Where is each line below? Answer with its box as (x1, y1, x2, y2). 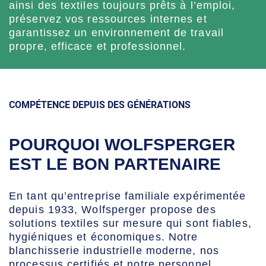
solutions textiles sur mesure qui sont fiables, (9, 217, 252, 229)
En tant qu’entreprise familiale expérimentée (9, 189, 246, 202)
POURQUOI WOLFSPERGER (9, 135, 235, 154)
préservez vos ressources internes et (9, 13, 207, 26)
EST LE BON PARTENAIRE (9, 155, 221, 174)
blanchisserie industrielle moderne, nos (9, 244, 219, 256)
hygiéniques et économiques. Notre (9, 230, 198, 243)
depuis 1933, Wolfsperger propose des (9, 203, 216, 216)
